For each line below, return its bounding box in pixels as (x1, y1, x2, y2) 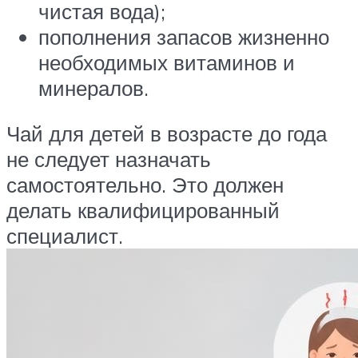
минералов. (38, 74, 149, 101)
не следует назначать (6, 146, 211, 173)
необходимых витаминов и (38, 49, 295, 75)
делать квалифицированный (6, 197, 280, 224)
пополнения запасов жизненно (38, 23, 329, 50)
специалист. (6, 223, 123, 249)
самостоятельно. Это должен (6, 172, 284, 198)
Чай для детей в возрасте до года (6, 121, 327, 147)
